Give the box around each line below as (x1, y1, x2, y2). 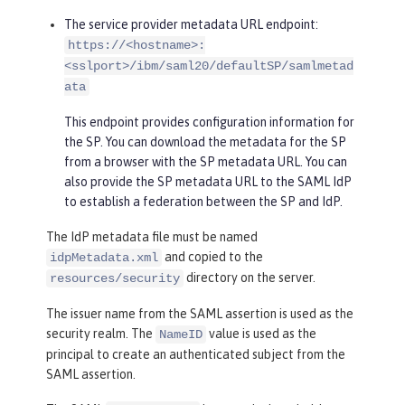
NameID (159, 326, 202, 342)
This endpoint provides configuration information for (64, 114, 354, 129)
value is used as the (206, 325, 316, 341)
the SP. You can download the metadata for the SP (64, 134, 346, 149)
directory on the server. (184, 269, 316, 285)
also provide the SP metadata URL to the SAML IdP (64, 174, 352, 189)
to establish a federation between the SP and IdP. (64, 193, 343, 209)
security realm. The (46, 325, 155, 341)
